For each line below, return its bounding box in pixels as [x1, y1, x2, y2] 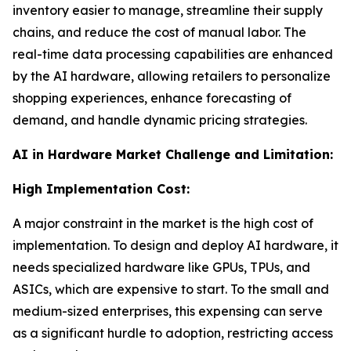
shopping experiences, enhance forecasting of [13, 90, 291, 106]
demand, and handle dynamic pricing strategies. [13, 112, 307, 128]
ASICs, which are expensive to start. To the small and [13, 281, 329, 297]
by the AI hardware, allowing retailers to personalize [13, 68, 331, 84]
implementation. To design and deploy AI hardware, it [13, 237, 338, 253]
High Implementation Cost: [13, 181, 190, 197]
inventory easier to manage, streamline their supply [13, 2, 323, 18]
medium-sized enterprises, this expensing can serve [13, 303, 323, 319]
